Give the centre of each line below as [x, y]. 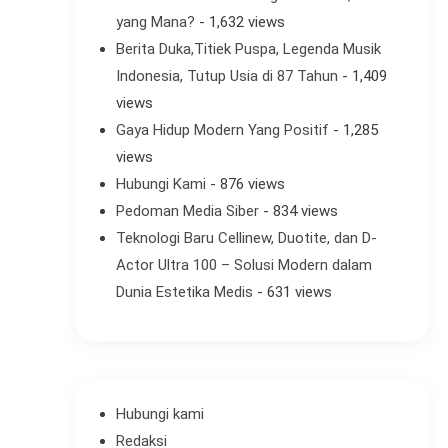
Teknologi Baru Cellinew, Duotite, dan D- [246, 238]
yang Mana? [155, 22]
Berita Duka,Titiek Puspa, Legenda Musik [248, 49]
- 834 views [298, 211]
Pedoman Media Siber [187, 211]
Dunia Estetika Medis [184, 292]
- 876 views [245, 184]
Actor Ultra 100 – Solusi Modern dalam [243, 265]
